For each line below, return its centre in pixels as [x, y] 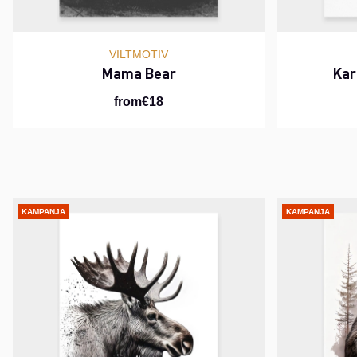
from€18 [139, 102]
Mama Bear [139, 73]
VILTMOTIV [139, 55]
